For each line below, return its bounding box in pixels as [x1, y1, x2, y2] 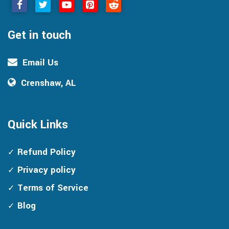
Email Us [22, 56, 58, 69]
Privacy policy [17, 163, 76, 176]
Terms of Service [17, 181, 88, 194]
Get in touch [8, 27, 71, 43]
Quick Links [8, 116, 68, 133]
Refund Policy [17, 145, 76, 158]
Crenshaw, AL [21, 76, 76, 89]
